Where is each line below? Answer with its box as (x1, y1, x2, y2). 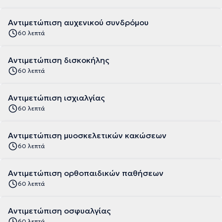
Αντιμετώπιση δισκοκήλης (8, 55, 109, 65)
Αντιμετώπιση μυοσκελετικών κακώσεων (8, 130, 166, 140)
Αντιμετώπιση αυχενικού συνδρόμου (8, 17, 149, 27)
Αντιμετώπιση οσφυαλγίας (8, 206, 111, 216)
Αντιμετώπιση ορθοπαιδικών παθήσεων (8, 168, 164, 178)
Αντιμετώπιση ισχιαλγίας (8, 93, 105, 103)
